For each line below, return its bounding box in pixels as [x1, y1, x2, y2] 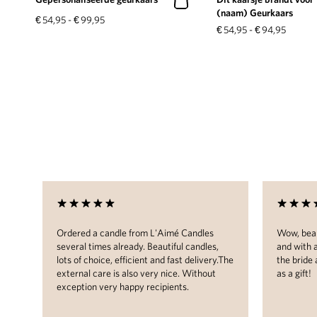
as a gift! [277, 267, 311, 279]
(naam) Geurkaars [217, 7, 294, 19]
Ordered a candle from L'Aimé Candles [57, 227, 214, 239]
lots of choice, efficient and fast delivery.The [57, 254, 234, 266]
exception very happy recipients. [57, 281, 189, 293]
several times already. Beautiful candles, [57, 241, 219, 253]
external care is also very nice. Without [57, 267, 216, 279]
